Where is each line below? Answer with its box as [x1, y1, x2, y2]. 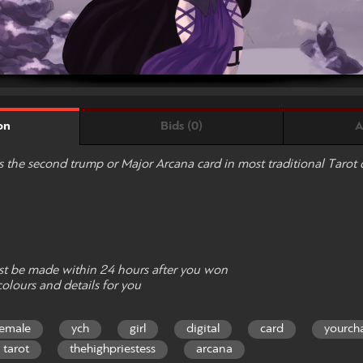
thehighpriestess [70, 343, 156, 357]
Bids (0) [160, 119, 203, 133]
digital [186, 322, 220, 336]
